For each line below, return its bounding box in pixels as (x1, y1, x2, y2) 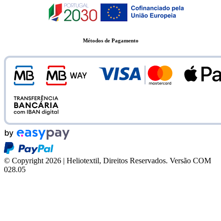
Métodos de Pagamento (82, 37, 139, 44)
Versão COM (170, 156, 211, 165)
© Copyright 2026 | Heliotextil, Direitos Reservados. (4, 156, 168, 165)
